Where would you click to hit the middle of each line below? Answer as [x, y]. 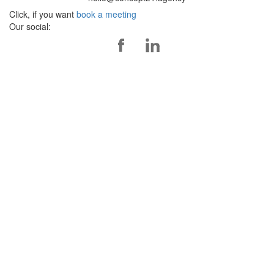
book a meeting [106, 14]
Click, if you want [43, 14]
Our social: [30, 27]
